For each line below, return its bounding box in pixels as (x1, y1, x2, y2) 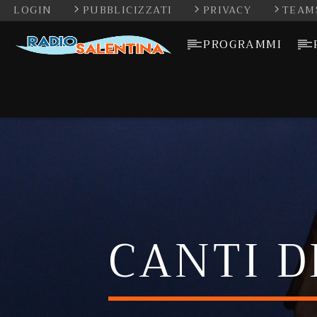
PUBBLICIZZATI (82, 1, 176, 19)
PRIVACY (202, 1, 256, 19)
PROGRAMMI (203, 35, 282, 54)
